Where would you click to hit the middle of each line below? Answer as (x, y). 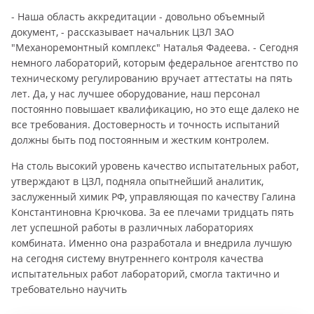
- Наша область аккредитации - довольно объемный (138, 16)
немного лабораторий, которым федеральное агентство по (155, 63)
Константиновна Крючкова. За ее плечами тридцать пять (152, 212)
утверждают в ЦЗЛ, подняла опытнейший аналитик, (137, 181)
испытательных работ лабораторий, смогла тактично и (145, 274)
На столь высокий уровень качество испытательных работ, (155, 166)
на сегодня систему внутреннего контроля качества (137, 258)
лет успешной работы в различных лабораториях (132, 227)
